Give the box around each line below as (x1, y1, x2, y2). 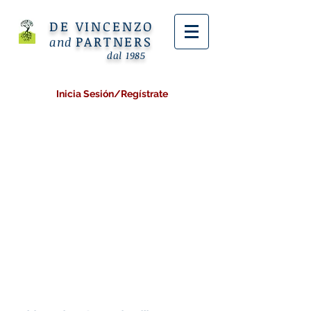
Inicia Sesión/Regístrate (56, 87, 168, 99)
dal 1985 (107, 49, 146, 62)
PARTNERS (76, 33, 153, 51)
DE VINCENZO (49, 17, 153, 35)
